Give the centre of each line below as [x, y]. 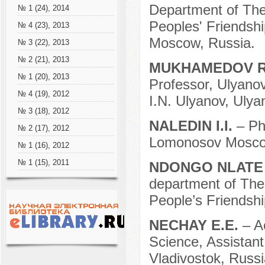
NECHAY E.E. [195, 225]
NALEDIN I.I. [193, 126]
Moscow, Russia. [202, 43]
